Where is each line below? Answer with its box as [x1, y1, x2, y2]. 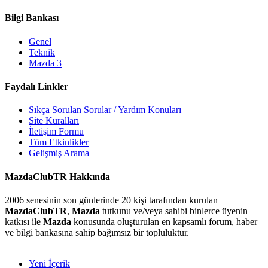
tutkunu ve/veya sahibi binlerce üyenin [100, 205, 248, 216]
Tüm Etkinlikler [29, 137, 89, 148]
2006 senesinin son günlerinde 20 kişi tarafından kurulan [5, 194, 218, 205]
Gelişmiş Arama [29, 148, 89, 159]
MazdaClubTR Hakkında [5, 171, 110, 182]
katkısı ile [5, 216, 43, 227]
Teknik [29, 47, 55, 57]
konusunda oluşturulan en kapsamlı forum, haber [71, 216, 257, 227]
